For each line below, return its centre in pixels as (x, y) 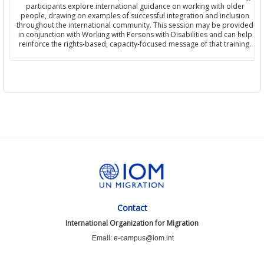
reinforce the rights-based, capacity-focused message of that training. (135, 44)
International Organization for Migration (132, 223)
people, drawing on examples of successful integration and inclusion (135, 16)
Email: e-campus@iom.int (133, 238)
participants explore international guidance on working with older (135, 6)
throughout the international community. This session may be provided (135, 25)
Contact (132, 208)
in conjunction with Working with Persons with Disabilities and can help (135, 35)
